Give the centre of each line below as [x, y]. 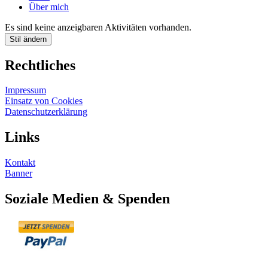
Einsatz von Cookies [44, 101]
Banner [19, 173]
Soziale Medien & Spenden [87, 199]
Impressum [25, 90]
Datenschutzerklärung [46, 112]
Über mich [49, 7]
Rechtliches [40, 65]
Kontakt [20, 163]
